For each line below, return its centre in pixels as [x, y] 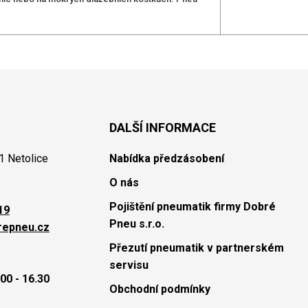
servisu [129, 265]
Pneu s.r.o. [136, 224]
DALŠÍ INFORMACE [162, 128]
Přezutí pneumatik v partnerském [196, 248]
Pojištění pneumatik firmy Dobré [192, 207]
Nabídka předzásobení [166, 158]
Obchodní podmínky [159, 289]
